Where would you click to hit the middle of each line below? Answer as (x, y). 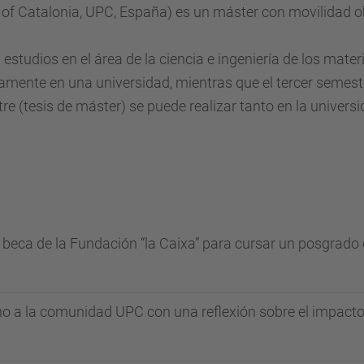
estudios (31, 59)
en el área (92, 59)
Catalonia (49, 12)
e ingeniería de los (264, 59)
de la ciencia (165, 59)
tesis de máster (72, 106)
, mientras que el (221, 82)
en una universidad (110, 82)
